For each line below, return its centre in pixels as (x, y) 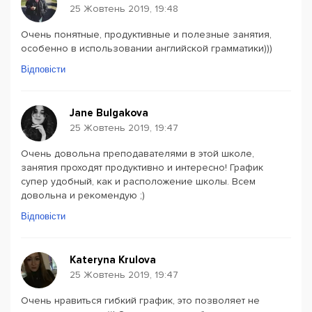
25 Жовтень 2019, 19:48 (124, 9)
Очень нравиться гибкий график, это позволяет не (140, 301)
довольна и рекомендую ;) (83, 195)
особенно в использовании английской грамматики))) (147, 48)
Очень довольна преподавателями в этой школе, (138, 154)
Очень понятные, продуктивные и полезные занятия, (146, 34)
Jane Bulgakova (109, 113)
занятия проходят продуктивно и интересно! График (142, 167)
